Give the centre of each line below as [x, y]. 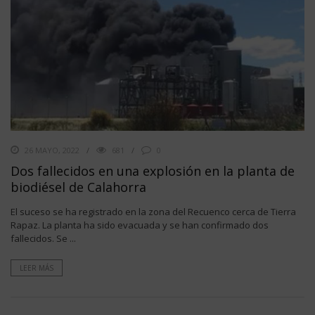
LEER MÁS [37, 268]
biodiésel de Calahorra [78, 187]
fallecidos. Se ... [43, 238]
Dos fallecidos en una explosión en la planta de [153, 171]
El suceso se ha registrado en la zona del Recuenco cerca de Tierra [153, 211]
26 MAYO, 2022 [52, 150]
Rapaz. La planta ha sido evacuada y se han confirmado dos [140, 225]
